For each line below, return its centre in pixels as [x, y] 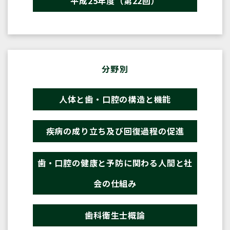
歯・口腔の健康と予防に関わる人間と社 [115, 162]
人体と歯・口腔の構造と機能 [115, 99]
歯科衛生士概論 [115, 215]
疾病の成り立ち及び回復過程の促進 [115, 131]
